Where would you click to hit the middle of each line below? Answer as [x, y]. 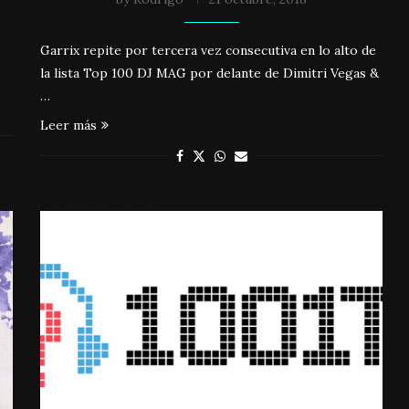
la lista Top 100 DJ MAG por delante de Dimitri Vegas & [210, 73]
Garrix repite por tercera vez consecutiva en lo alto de [209, 50]
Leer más [69, 125]
